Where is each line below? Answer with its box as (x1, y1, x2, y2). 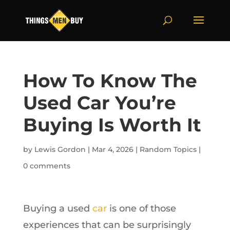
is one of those (106, 203, 176, 214)
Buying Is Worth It (23, 113, 201, 136)
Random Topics (139, 145, 197, 154)
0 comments (23, 161, 70, 170)
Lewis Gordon (34, 145, 86, 154)
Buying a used (23, 203, 92, 214)
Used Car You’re (23, 91, 176, 114)
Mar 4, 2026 (91, 145, 133, 154)
